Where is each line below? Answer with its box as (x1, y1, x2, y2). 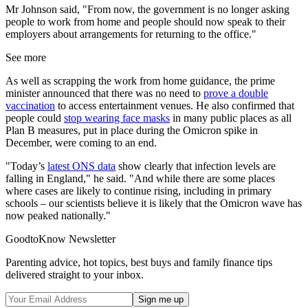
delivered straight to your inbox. (5, 268, 144, 280)
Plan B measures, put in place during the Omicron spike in (5, 124, 258, 136)
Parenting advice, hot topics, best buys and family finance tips (5, 256, 272, 268)
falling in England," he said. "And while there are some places (5, 172, 275, 184)
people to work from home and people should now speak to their (5, 15, 285, 27)
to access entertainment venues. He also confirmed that (55, 99, 294, 111)
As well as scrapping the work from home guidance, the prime (5, 74, 275, 87)
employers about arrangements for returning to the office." (5, 27, 256, 40)
